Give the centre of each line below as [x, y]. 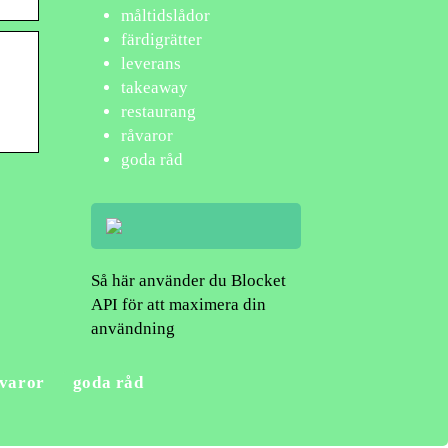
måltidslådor [165, 15]
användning [133, 328]
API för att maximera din [178, 304]
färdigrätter [161, 39]
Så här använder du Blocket [188, 280]
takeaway [154, 87]
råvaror [147, 135]
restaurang [158, 111]
